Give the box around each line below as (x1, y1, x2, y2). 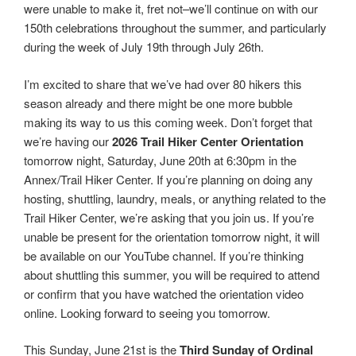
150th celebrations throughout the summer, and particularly (24, 19, 327, 36)
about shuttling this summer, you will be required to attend (24, 265, 319, 283)
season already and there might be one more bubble (24, 94, 292, 111)
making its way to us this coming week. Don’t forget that (24, 113, 312, 130)
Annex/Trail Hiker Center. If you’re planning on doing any (24, 170, 313, 188)
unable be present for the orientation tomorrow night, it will (24, 227, 319, 245)
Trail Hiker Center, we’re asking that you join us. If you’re (24, 208, 314, 226)
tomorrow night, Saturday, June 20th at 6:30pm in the (24, 151, 296, 168)
